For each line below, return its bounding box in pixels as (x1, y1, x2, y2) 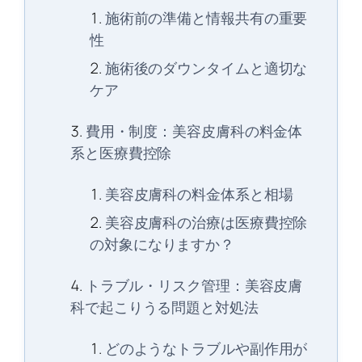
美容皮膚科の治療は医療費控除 (104, 212, 308, 234)
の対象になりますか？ (90, 234, 234, 255)
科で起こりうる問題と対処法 (70, 297, 259, 318)
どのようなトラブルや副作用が (104, 338, 308, 360)
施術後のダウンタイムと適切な (104, 57, 308, 79)
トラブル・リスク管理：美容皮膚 (85, 275, 303, 297)
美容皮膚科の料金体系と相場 (104, 183, 293, 205)
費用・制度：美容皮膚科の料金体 (85, 120, 303, 142)
